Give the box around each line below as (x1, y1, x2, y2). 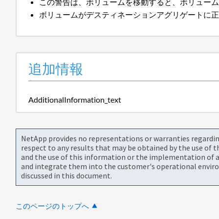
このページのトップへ (16, 201, 89, 211)
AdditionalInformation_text (28, 94, 121, 104)
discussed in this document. (21, 170, 112, 180)
